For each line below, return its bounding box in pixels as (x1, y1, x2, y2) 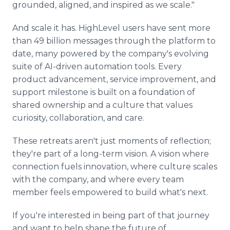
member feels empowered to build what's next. (12, 187, 208, 197)
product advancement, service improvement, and (12, 74, 216, 84)
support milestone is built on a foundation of (12, 87, 195, 97)
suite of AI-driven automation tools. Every (12, 62, 182, 71)
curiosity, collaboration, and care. (12, 113, 144, 123)
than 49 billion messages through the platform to (12, 36, 216, 46)
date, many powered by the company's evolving (12, 49, 209, 59)
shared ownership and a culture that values (12, 100, 193, 110)
